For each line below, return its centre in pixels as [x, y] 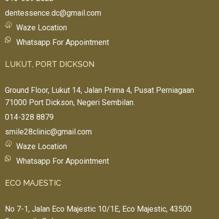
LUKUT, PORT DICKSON [50, 64]
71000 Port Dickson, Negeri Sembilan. [70, 102]
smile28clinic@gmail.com [48, 131]
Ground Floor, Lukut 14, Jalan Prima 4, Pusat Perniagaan [99, 90]
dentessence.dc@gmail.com [53, 13]
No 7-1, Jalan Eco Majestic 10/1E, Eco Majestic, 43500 [98, 209]
